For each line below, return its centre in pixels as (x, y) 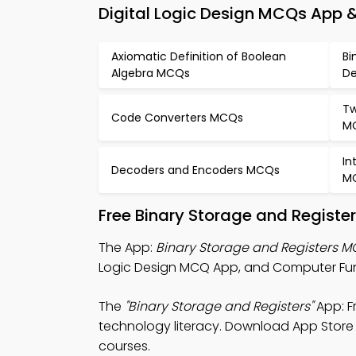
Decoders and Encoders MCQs (195, 170)
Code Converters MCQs (177, 117)
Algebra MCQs (151, 73)
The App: (127, 248)
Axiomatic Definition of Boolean (199, 56)
